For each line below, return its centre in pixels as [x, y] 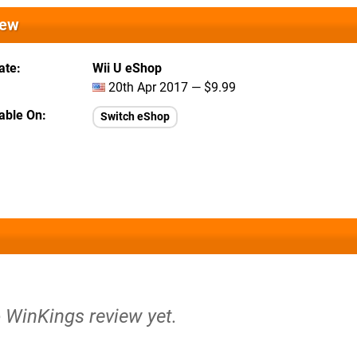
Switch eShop [135, 117]
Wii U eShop [127, 68]
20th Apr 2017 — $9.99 [171, 87]
